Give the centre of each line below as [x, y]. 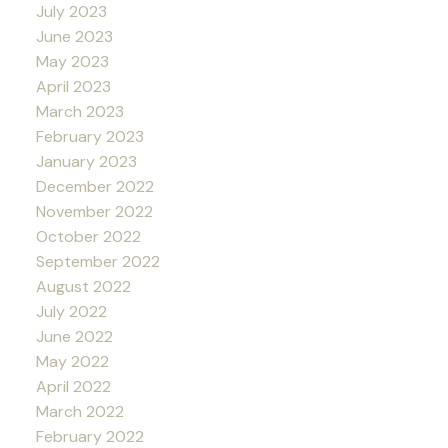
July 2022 [71, 311]
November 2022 [94, 211]
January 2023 [86, 161]
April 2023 [73, 86]
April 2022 [73, 386]
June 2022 [74, 336]
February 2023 [89, 136]
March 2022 [79, 411]
